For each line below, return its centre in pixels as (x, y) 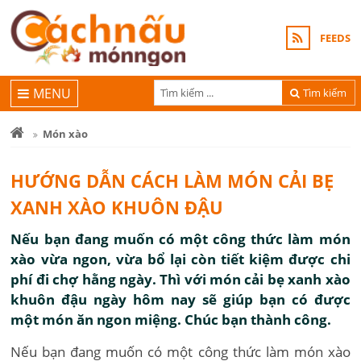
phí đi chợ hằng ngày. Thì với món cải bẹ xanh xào (180, 279)
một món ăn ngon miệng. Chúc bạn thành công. (171, 320)
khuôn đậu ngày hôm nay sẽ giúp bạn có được (180, 299)
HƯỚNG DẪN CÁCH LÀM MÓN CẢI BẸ (172, 180)
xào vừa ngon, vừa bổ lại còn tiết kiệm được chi (180, 259)
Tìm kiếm (325, 92)
